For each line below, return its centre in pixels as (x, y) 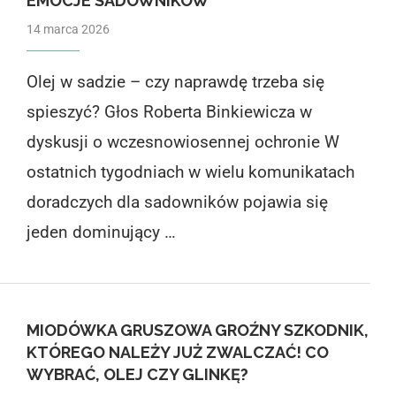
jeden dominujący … (101, 232)
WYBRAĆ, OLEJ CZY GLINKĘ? (137, 374)
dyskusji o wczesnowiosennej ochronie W (183, 141)
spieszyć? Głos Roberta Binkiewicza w (169, 111)
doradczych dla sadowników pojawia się (177, 202)
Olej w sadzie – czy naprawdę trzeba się (175, 81)
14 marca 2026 (68, 29)
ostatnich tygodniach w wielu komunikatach (190, 171)
